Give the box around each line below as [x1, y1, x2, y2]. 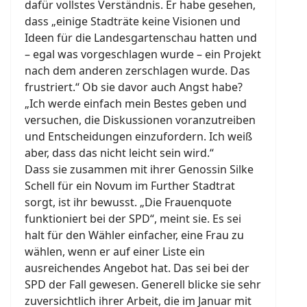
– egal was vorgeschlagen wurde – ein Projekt [25, 47, 261, 62]
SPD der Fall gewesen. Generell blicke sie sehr [25, 277, 261, 293]
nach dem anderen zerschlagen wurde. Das [25, 63, 250, 79]
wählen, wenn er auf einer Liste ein [25, 244, 205, 260]
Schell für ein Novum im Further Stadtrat [25, 178, 235, 194]
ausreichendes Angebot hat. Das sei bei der [25, 260, 249, 276]
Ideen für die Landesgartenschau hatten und [25, 30, 257, 46]
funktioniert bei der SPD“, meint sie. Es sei [25, 211, 241, 227]
